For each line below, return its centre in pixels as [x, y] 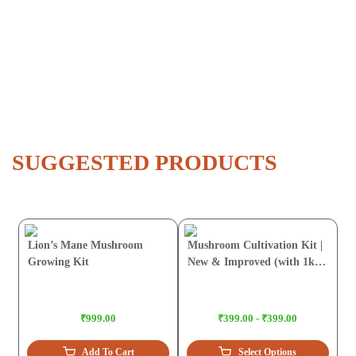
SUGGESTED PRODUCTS [145, 163]
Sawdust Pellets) [227, 279]
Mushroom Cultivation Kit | [255, 246]
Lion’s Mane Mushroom [86, 246]
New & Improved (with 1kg [254, 262]
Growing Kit [59, 262]
